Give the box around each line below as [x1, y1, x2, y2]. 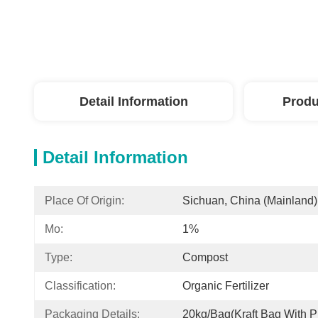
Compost [182, 251, 228, 263]
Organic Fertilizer [182, 280, 269, 292]
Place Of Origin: [45, 194, 124, 207]
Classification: [45, 280, 116, 292]
